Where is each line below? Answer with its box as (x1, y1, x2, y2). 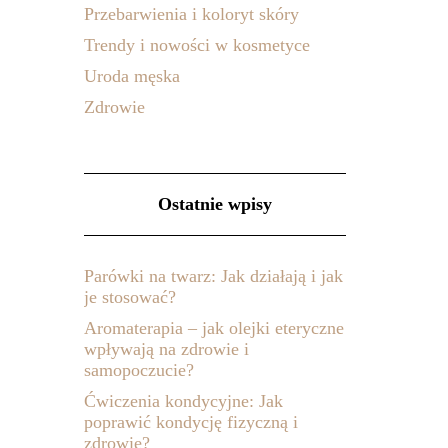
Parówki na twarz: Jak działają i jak (83, 266, 343, 286)
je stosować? (83, 287, 176, 307)
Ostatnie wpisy (157, 194, 272, 214)
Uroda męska (83, 66, 180, 86)
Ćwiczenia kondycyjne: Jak (83, 391, 283, 411)
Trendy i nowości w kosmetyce (83, 35, 310, 55)
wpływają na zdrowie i (83, 339, 249, 359)
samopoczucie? (83, 360, 194, 380)
